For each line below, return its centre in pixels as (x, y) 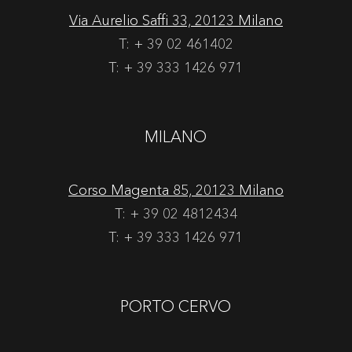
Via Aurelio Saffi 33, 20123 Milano (176, 20)
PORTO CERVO (176, 306)
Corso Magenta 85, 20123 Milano (176, 190)
